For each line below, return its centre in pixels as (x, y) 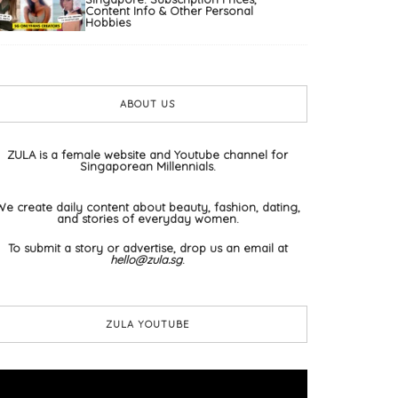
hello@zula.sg (146, 260)
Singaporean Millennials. (147, 167)
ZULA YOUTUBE (147, 325)
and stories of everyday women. (147, 219)
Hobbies (108, 23)
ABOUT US (147, 104)
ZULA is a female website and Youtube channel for (147, 155)
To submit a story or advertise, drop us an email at (147, 248)
